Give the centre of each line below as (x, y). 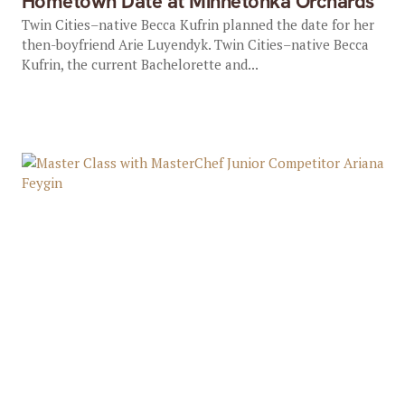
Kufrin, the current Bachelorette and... (140, 64)
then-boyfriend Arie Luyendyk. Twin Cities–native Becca (195, 44)
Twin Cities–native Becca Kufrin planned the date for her (198, 24)
